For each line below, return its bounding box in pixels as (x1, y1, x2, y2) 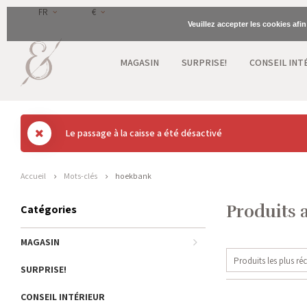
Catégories (21, 202, 77, 217)
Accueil (21, 171, 46, 181)
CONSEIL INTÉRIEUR (21, 291, 105, 303)
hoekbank (115, 171, 151, 181)
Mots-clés (64, 171, 97, 181)
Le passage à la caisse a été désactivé (65, 127, 222, 139)
